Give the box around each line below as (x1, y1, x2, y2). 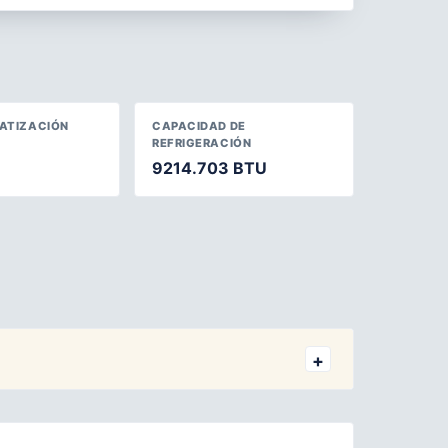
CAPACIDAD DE (152, 119, 246, 133)
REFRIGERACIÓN (152, 136, 252, 150)
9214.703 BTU (152, 158, 267, 178)
